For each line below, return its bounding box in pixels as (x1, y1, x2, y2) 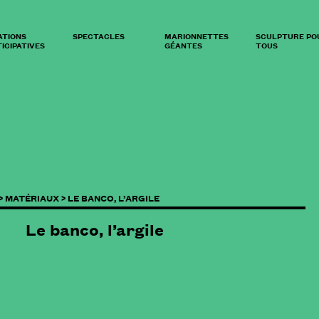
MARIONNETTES (164, 29, 229, 42)
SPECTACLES (72, 29, 125, 42)
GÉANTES (164, 38, 202, 51)
